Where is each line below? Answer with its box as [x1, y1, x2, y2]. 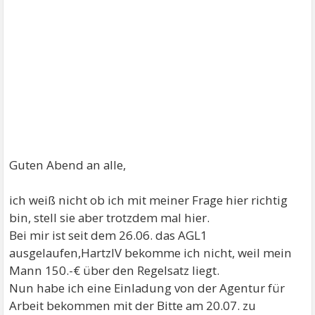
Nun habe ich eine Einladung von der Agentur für [9, 280, 285, 296]
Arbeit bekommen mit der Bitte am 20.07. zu [9, 297, 257, 314]
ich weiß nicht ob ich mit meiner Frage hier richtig [9, 192, 288, 208]
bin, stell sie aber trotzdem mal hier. [9, 210, 210, 226]
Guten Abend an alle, [9, 157, 127, 173]
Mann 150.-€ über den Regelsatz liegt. [9, 262, 220, 278]
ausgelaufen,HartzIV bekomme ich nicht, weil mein [9, 245, 292, 261]
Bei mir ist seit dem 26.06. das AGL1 [9, 227, 208, 243]
